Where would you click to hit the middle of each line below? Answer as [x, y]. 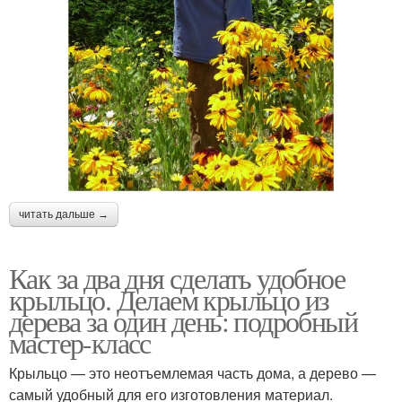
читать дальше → [64, 215]
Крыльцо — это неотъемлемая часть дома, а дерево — [192, 373]
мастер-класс [80, 343]
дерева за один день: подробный [183, 321]
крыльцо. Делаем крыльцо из [169, 300]
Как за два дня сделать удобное [177, 278]
